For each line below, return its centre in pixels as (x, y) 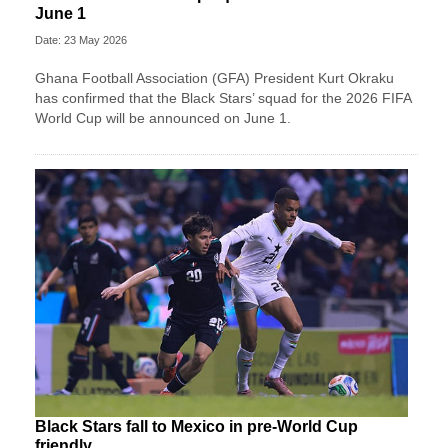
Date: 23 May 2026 (81, 40)
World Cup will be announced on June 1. (163, 118)
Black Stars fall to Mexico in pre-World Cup (196, 427)
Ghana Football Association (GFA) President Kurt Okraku (214, 78)
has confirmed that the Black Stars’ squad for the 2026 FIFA (223, 98)
